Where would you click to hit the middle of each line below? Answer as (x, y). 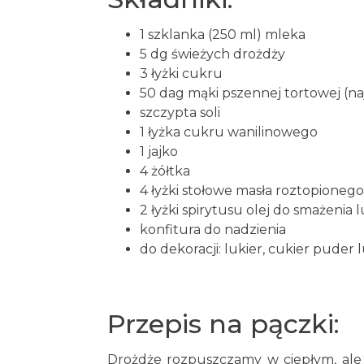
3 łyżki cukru (181, 74)
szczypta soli (180, 113)
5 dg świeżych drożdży (212, 54)
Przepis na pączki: (223, 324)
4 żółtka (165, 171)
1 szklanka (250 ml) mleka (223, 35)
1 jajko (159, 152)
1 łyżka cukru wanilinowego (229, 132)
